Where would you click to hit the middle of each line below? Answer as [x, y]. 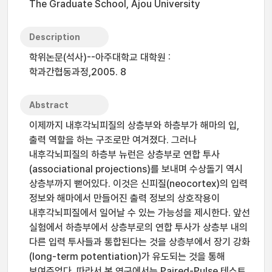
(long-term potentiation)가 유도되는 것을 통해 [127, 257]
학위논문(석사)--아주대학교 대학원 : [100, 57]
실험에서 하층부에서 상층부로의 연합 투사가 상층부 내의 [138, 227]
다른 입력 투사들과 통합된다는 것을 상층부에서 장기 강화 [140, 242]
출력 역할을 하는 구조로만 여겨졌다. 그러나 [113, 140]
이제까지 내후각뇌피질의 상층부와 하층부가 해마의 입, [134, 125]
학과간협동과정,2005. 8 [78, 72]
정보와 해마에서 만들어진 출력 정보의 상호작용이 [124, 198]
